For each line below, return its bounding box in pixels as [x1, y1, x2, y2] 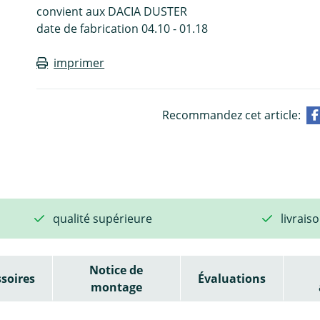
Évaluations [197, 270, 266, 286]
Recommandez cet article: [161, 106, 301, 123]
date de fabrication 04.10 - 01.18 [36, 20, 209, 36]
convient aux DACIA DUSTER [36, 3, 188, 19]
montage [90, 279, 142, 295]
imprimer [54, 54, 105, 71]
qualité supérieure [53, 210, 152, 226]
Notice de [89, 261, 144, 278]
